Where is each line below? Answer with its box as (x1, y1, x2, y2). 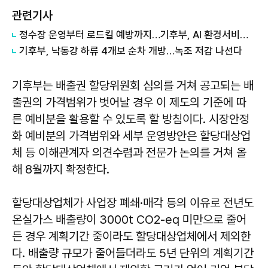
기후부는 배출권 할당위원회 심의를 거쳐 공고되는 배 (12, 78, 254, 93)
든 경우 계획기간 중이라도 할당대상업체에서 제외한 (12, 229, 251, 244)
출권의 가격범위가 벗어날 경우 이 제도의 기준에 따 (12, 95, 246, 110)
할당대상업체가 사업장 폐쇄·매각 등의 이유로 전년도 (12, 196, 254, 211)
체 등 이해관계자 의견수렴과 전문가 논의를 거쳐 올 (12, 145, 246, 160)
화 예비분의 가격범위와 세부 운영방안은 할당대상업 (12, 129, 251, 144)
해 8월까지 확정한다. (12, 162, 109, 177)
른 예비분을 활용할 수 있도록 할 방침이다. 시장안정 (12, 112, 249, 127)
